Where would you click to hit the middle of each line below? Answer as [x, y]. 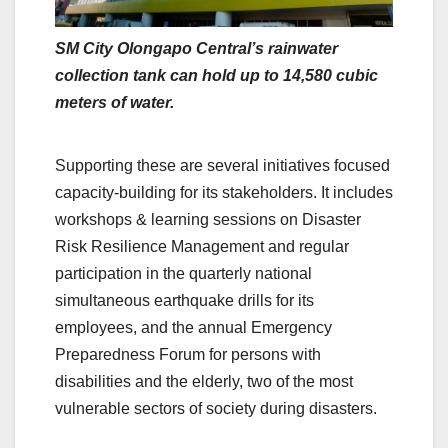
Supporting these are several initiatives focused [222, 165]
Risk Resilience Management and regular [202, 246]
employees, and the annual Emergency [193, 327]
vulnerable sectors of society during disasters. [216, 408]
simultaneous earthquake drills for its [184, 300]
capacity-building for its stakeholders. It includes [224, 192]
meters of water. [114, 102]
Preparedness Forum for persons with [188, 354]
